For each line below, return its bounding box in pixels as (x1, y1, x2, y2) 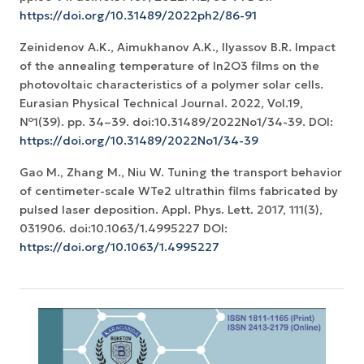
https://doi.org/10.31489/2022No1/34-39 (19, 133, 258, 149)
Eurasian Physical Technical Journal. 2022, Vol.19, (19, 96, 303, 111)
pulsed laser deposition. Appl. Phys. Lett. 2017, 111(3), (19, 202, 323, 218)
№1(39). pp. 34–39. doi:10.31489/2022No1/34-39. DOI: (19, 115, 333, 130)
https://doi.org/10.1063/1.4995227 (19, 240, 219, 255)
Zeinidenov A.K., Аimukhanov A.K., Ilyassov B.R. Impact (19, 40, 336, 55)
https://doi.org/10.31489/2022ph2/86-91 (19, 8, 257, 24)
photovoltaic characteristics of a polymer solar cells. (19, 77, 323, 93)
